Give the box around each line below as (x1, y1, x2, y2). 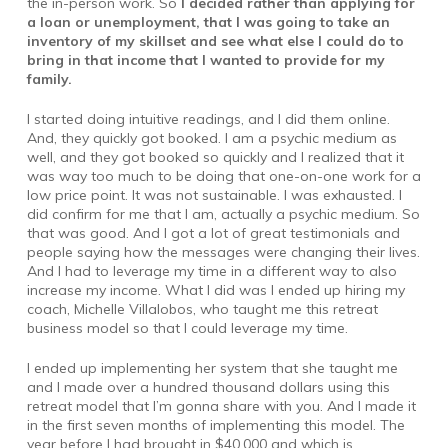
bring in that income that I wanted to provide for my (26, 51, 385, 70)
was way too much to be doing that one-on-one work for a (26, 167, 421, 186)
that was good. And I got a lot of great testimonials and (26, 224, 400, 243)
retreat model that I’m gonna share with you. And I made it (26, 397, 416, 416)
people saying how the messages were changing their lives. (26, 243, 420, 262)
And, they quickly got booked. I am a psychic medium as (26, 129, 397, 148)
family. (26, 70, 72, 89)
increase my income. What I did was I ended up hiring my (26, 281, 405, 300)
